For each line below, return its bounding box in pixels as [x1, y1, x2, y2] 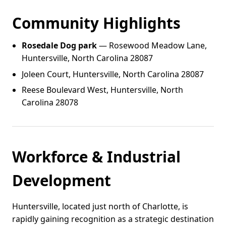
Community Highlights [12, 12, 181, 33]
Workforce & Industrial [12, 146, 181, 167]
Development [12, 170, 111, 191]
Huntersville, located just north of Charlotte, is [12, 201, 188, 212]
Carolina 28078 [22, 96, 79, 108]
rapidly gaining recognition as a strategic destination [12, 213, 214, 225]
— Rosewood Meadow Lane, [97, 40, 207, 51]
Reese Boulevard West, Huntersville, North [22, 84, 184, 95]
